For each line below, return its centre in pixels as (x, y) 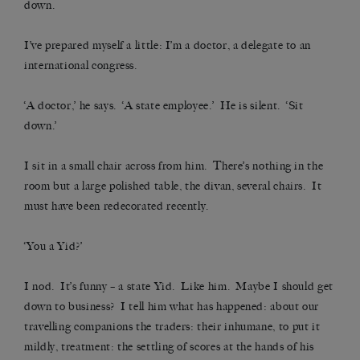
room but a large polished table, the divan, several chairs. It (173, 186)
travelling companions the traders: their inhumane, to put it (172, 327)
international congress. (81, 66)
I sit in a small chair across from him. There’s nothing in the (174, 166)
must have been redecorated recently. (117, 207)
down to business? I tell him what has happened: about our (172, 307)
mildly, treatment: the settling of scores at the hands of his (170, 347)
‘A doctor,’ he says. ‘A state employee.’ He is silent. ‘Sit (164, 106)
